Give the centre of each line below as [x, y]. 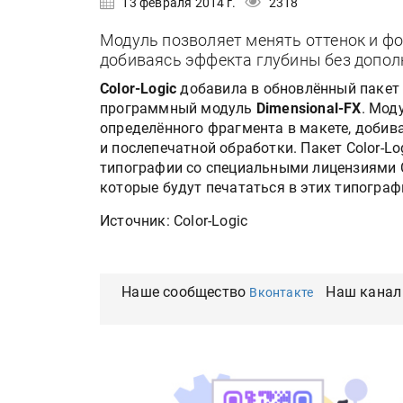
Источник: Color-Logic [174, 221]
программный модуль [176, 108]
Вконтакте [282, 292]
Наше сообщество [186, 292]
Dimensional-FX [307, 108]
